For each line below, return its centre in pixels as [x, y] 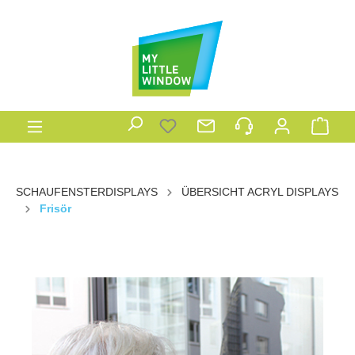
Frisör [55, 208]
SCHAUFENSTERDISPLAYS [87, 191]
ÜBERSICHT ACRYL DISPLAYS [260, 191]
